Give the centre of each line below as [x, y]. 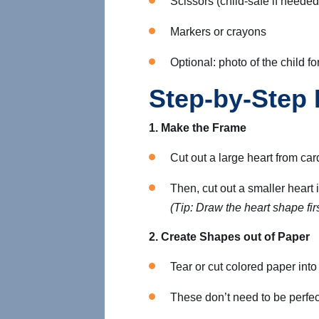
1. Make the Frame [198, 128]
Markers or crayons [218, 32]
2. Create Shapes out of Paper [231, 237]
